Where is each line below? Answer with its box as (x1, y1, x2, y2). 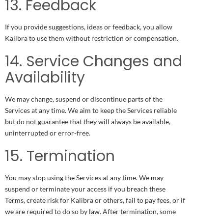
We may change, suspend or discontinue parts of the (5, 94, 163, 103)
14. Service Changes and (5, 51, 182, 72)
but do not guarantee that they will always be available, (5, 117, 170, 126)
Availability (5, 67, 85, 88)
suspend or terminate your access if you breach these (5, 184, 165, 193)
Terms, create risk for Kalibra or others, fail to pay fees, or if (5, 195, 185, 204)
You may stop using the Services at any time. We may (5, 173, 164, 182)
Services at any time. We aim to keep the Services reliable (5, 106, 177, 114)
